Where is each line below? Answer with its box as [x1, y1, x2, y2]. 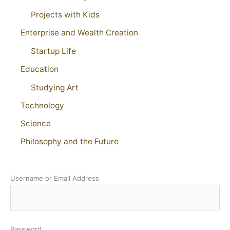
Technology [21, 101, 64, 111]
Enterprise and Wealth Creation [21, 28, 138, 38]
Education [21, 64, 59, 74]
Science [21, 118, 51, 128]
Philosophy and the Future [21, 136, 119, 146]
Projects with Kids [31, 10, 100, 20]
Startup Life [31, 46, 76, 56]
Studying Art [31, 83, 79, 93]
